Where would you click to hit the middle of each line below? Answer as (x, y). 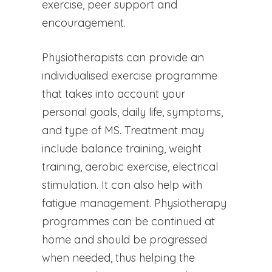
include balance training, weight (121, 148)
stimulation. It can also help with (122, 185)
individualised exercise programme (129, 75)
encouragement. (83, 22)
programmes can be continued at (128, 221)
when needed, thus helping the (118, 257)
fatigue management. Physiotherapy (134, 203)
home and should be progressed (124, 239)
